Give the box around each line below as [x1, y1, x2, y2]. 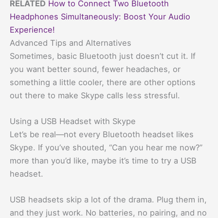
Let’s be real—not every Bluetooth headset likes [10, 129, 194, 139]
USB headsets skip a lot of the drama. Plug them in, [10, 195, 207, 205]
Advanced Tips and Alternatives [10, 37, 131, 48]
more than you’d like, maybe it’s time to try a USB [10, 155, 197, 165]
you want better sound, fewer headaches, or [10, 64, 181, 74]
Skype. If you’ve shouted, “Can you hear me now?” [10, 142, 202, 152]
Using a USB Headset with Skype [10, 116, 136, 126]
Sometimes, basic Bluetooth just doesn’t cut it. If [10, 51, 196, 61]
